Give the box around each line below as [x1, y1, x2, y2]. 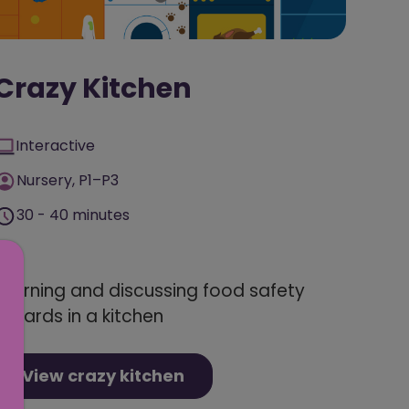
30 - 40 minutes [16, 204, 130, 226]
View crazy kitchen [22, 364, 184, 388]
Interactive [16, 135, 95, 157]
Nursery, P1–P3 [16, 170, 119, 192]
